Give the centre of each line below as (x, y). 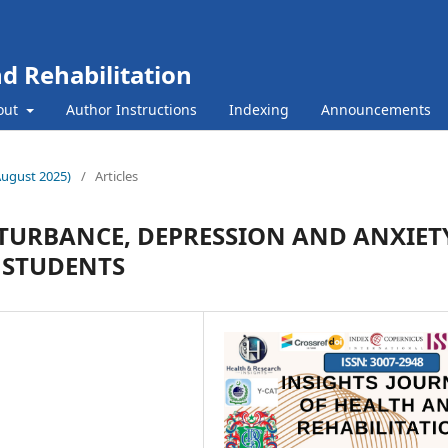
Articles (116, 175)
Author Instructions (131, 109)
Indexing (258, 109)
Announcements (375, 109)
